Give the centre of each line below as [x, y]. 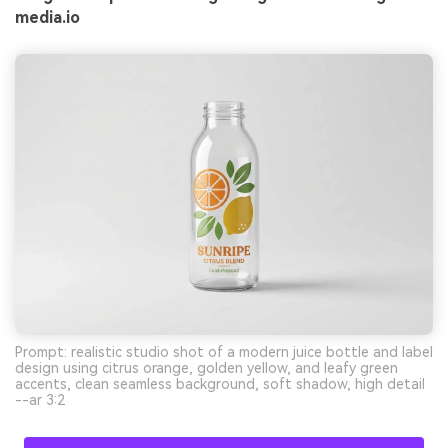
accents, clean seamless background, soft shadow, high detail [220, 384]
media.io [47, 17]
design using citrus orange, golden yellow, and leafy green [206, 368]
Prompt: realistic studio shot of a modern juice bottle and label [224, 352]
